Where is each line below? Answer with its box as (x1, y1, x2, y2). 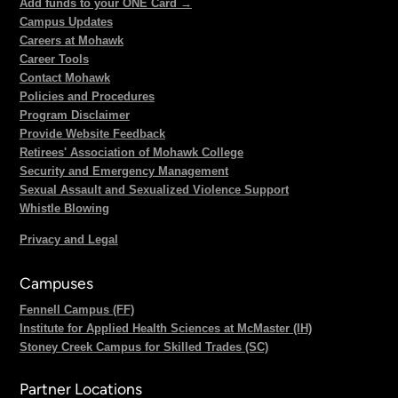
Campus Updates (19, 14, 113, 28)
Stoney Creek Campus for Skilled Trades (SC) (19, 339, 268, 354)
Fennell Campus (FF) (19, 302, 134, 316)
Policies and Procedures (19, 89, 155, 103)
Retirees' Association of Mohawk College (19, 145, 243, 159)
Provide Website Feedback (19, 126, 165, 140)
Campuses (19, 273, 93, 292)
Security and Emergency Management (19, 163, 228, 178)
